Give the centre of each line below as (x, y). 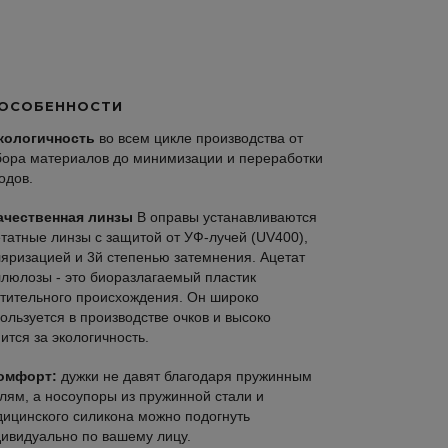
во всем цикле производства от (201, 138)
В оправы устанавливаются (227, 217)
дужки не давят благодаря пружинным (186, 376)
